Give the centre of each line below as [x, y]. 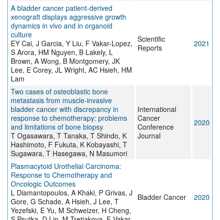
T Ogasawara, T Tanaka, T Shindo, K [69, 136]
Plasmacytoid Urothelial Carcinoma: [66, 166]
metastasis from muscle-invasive [61, 100]
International [157, 109]
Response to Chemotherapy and [61, 175]
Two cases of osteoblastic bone [59, 92]
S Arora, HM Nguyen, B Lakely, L [62, 52]
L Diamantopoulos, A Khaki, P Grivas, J [72, 193]
